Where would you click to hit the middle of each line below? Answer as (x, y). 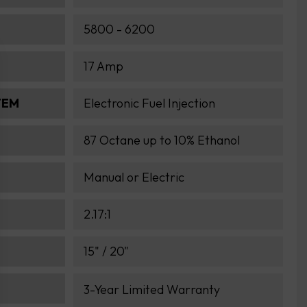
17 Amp (103, 66)
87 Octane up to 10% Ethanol (162, 140)
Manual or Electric (134, 177)
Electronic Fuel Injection (149, 103)
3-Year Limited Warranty (152, 290)
